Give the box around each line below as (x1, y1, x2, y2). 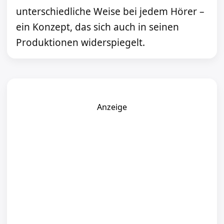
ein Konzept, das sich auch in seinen (16, 20, 179, 34)
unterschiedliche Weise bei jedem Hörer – (16, 5, 204, 18)
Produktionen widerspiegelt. (16, 36, 145, 49)
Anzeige (97, 101, 127, 113)
